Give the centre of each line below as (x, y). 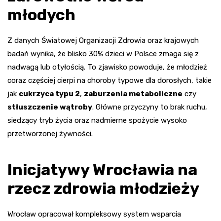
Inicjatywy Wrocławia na (102, 170)
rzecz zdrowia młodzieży (103, 189)
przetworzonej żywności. (50, 134)
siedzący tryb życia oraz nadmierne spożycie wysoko (97, 121)
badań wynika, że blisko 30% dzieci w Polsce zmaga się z (103, 54)
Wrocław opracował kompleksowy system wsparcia (94, 214)
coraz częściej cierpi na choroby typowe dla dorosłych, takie (110, 81)
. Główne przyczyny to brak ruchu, (150, 107)
